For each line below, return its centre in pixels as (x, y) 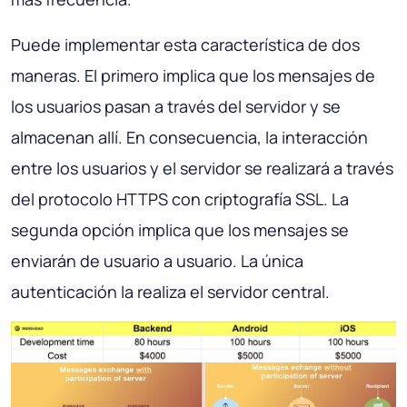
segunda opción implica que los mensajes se (180, 230)
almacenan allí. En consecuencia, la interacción (189, 138)
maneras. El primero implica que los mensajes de (193, 76)
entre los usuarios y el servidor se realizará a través (202, 169)
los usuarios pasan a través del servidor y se (176, 107)
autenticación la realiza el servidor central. (170, 292)
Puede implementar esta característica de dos (185, 45)
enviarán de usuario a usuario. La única (157, 261)
